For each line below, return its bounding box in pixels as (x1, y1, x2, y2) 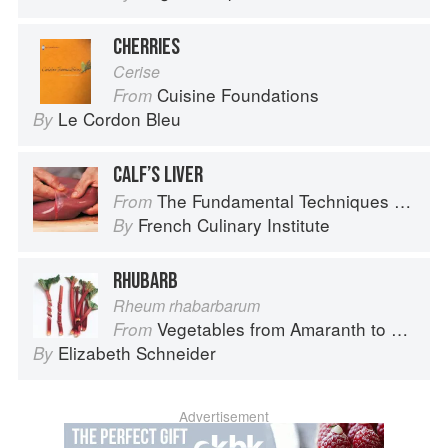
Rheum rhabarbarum (113, 294, 260, 318)
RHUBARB (113, 267, 178, 296)
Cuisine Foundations (157, 82, 319, 108)
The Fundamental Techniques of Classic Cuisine (157, 188, 394, 214)
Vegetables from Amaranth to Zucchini (157, 316, 391, 342)
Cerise (113, 60, 160, 84)
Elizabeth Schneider (58, 340, 216, 366)
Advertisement (179, 406, 269, 427)
